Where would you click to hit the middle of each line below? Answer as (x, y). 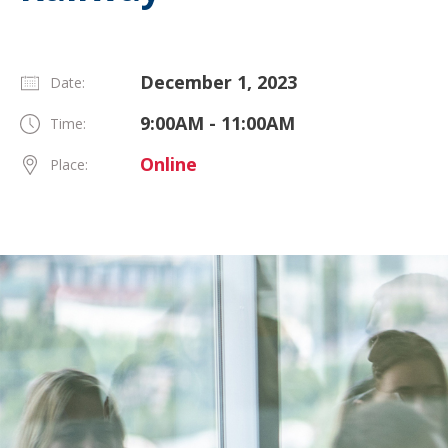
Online (168, 164)
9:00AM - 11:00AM (217, 123)
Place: (69, 165)
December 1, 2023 (218, 82)
